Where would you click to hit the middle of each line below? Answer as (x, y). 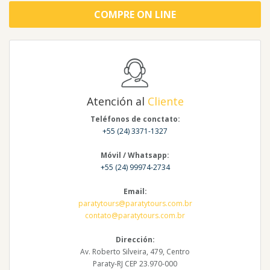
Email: (135, 192)
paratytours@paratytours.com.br (135, 204)
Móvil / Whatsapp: (135, 155)
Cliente (165, 102)
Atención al (117, 102)
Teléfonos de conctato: (135, 119)
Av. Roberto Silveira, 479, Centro (135, 252)
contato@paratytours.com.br (135, 216)
